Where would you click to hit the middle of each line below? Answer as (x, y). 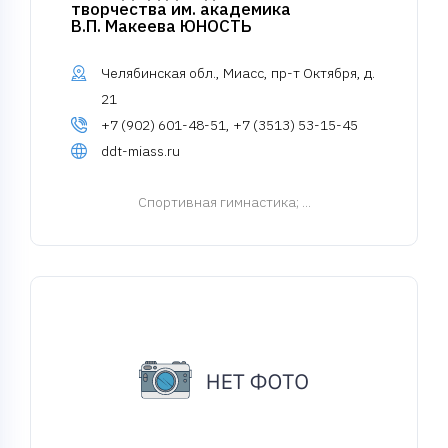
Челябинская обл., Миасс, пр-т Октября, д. (238, 73)
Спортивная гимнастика (216, 202)
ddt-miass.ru (140, 151)
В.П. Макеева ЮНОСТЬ (161, 26)
